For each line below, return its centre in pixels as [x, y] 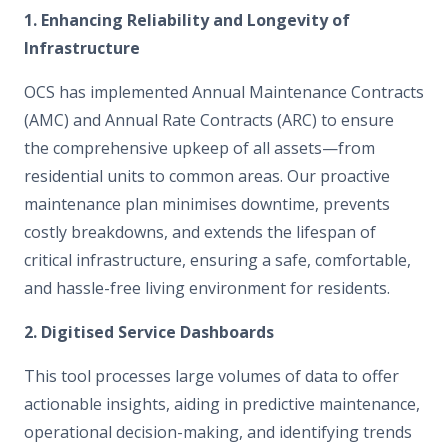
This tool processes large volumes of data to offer [211, 375]
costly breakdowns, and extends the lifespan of [200, 231]
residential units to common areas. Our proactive [207, 175]
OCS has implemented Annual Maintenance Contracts [224, 91]
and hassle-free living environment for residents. [207, 287]
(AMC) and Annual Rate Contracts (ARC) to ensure [209, 119]
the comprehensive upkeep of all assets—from [199, 147]
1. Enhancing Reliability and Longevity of [187, 19]
